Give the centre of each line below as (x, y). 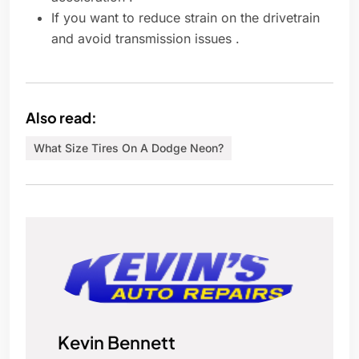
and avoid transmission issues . (147, 39)
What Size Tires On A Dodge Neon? (129, 148)
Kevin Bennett (117, 343)
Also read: (61, 118)
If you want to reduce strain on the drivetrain (186, 18)
